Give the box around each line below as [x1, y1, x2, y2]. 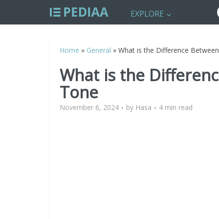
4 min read [159, 103, 193, 112]
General [87, 45, 111, 55]
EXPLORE [131, 8, 164, 19]
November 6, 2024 [60, 103, 119, 112]
